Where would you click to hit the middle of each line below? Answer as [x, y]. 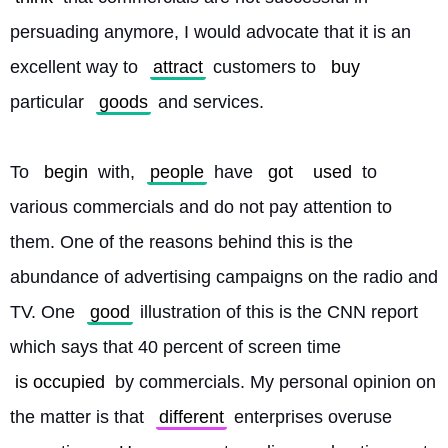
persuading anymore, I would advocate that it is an [210, 32]
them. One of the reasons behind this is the [181, 242]
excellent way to [76, 67]
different [191, 417]
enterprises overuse [310, 417]
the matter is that [79, 417]
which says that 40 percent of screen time [178, 347]
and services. [208, 102]
